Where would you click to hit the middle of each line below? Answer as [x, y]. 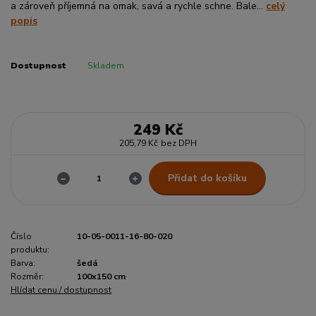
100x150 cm [101, 277]
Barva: [23, 263]
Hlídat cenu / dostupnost [61, 290]
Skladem [105, 65]
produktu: [30, 250]
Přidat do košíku [207, 178]
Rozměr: [27, 277]
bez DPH [178, 143]
